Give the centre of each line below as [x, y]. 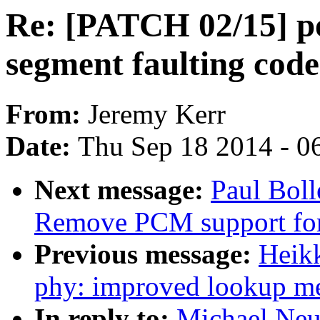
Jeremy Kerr [157, 114]
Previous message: [146, 254]
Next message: [122, 190]
